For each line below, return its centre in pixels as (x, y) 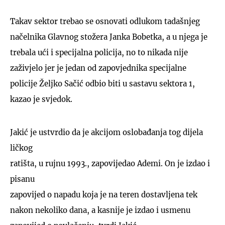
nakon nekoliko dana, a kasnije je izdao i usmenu (100, 210)
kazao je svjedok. (41, 99)
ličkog (21, 148)
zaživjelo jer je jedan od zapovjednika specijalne (98, 68)
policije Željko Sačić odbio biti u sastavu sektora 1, (102, 83)
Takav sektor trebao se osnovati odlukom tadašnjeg (105, 21)
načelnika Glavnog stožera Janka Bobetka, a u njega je (109, 37)
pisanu (22, 179)
